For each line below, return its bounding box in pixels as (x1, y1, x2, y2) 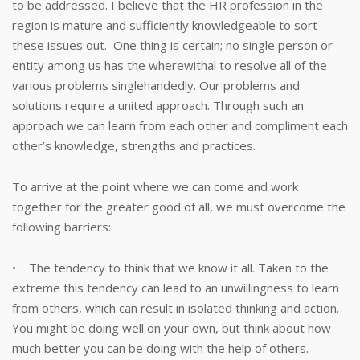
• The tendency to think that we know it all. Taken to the (12, 260, 329, 276)
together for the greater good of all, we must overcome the (12, 198, 346, 215)
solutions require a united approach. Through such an (12, 97, 304, 113)
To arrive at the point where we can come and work (12, 178, 298, 194)
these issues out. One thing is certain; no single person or (12, 37, 333, 53)
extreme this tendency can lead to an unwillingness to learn (12, 280, 339, 296)
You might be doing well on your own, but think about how (12, 320, 331, 336)
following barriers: (12, 219, 111, 235)
